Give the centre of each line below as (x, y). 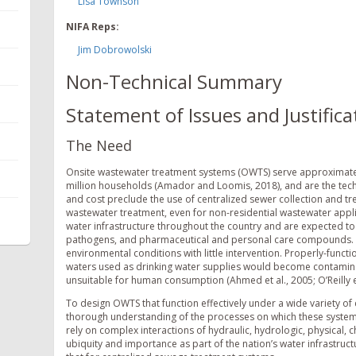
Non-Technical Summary (174, 81)
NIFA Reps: (93, 26)
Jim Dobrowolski (115, 49)
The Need (99, 146)
